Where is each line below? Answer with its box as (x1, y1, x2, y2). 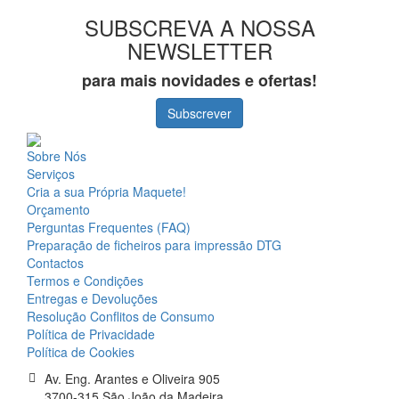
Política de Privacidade (27, 324, 155, 343)
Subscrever (167, 104, 232, 123)
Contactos (27, 253, 84, 272)
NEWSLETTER (126, 35, 273, 67)
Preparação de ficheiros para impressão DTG (27, 235, 281, 254)
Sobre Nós (27, 146, 86, 165)
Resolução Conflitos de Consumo (27, 306, 215, 325)
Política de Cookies (27, 342, 134, 361)
